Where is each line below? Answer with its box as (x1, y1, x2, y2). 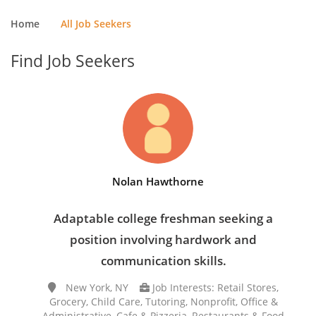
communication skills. (100, 253, 226, 269)
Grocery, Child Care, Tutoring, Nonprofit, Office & (49, 295, 278, 308)
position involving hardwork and (70, 231, 257, 248)
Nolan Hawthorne (112, 174, 204, 188)
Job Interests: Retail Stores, (150, 281, 279, 294)
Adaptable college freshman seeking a (54, 210, 273, 226)
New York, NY (63, 281, 140, 294)
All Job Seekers (61, 17, 131, 30)
